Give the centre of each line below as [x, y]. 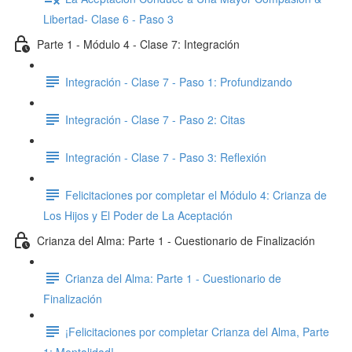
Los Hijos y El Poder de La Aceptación [138, 215]
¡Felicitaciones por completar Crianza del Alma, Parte [197, 331]
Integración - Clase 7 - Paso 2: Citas [155, 119]
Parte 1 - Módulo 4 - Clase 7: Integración [138, 44]
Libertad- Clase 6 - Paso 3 [108, 19]
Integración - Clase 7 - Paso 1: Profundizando [179, 81]
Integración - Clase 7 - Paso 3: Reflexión [166, 157]
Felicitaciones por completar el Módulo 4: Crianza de [196, 194]
